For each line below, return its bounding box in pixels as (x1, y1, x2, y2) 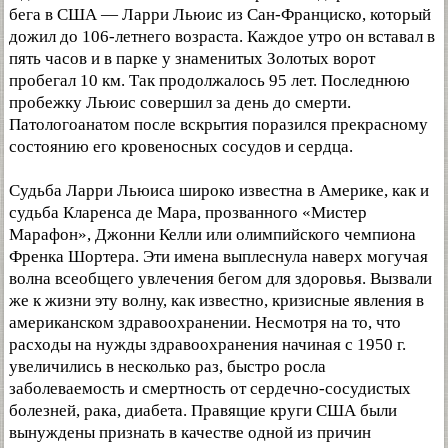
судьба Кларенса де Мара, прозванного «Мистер (9, 203, 367, 222)
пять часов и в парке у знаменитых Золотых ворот (9, 49, 375, 68)
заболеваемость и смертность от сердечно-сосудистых (9, 379, 411, 398)
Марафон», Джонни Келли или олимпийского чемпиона (9, 225, 416, 244)
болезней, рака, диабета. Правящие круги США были (9, 401, 397, 420)
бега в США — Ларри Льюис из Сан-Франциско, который (9, 5, 431, 24)
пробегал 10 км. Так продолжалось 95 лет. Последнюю (9, 71, 410, 90)
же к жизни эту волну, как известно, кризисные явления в (9, 291, 424, 310)
